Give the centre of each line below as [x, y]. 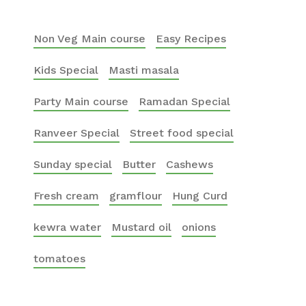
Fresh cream [66, 196]
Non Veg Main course [89, 39]
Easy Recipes [191, 39]
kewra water [67, 227]
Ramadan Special [184, 101]
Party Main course [81, 101]
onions [199, 227]
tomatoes [59, 259]
